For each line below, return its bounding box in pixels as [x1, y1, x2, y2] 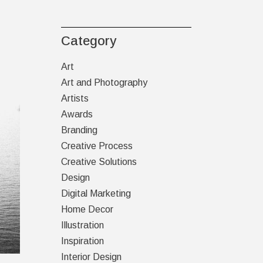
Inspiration [60, 236, 104, 246]
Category [60, 33, 116, 48]
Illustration [60, 220, 104, 230]
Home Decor [60, 204, 113, 214]
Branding [60, 125, 97, 135]
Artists [60, 93, 89, 103]
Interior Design [60, 252, 122, 262]
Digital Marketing [60, 188, 131, 198]
